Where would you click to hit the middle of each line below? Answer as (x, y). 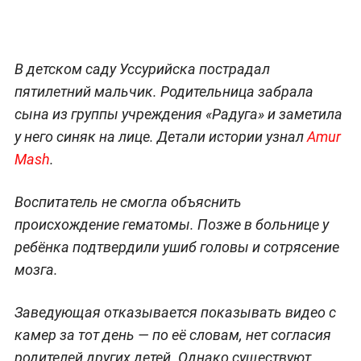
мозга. (36, 269)
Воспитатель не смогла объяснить (128, 201)
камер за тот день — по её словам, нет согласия (172, 334)
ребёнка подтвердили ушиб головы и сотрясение (176, 247)
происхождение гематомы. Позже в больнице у (171, 224)
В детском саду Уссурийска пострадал (142, 68)
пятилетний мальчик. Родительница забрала (164, 91)
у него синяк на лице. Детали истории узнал (160, 136)
